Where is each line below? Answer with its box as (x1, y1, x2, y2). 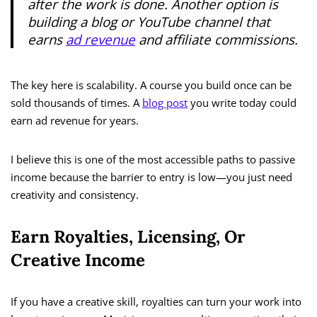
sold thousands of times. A (11, 96, 142, 110)
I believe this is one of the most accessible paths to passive (11, 152, 295, 167)
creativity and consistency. (11, 188, 139, 202)
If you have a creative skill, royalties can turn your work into (11, 294, 301, 309)
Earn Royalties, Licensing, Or (11, 226, 246, 248)
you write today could (188, 96, 296, 110)
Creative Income (11, 249, 145, 272)
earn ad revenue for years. (11, 113, 139, 128)
